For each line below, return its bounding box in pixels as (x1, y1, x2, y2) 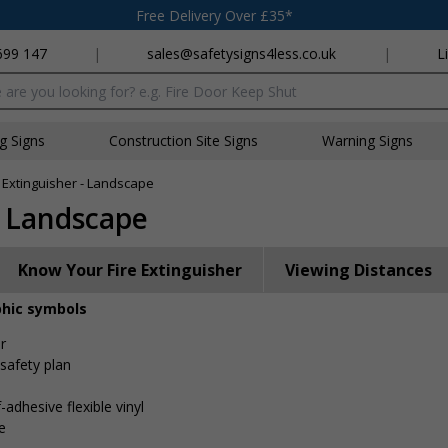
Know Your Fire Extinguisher (18, 259, 242, 281)
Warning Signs (322, 131, 413, 150)
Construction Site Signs (109, 131, 258, 150)
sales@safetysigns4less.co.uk (147, 44, 337, 63)
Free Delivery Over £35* (136, 5, 293, 25)
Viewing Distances (285, 259, 432, 281)
